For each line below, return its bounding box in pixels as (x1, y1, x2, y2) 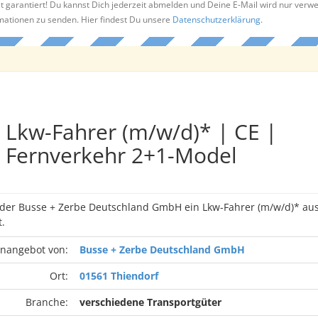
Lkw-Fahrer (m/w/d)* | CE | (5, 117, 277, 146)
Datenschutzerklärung (172, 13, 261, 25)
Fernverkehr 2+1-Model (5, 141, 237, 170)
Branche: (25, 295, 68, 309)
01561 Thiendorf (79, 269, 158, 283)
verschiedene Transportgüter (79, 295, 221, 309)
